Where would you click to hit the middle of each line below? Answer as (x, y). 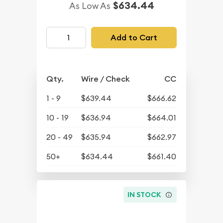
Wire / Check (106, 79)
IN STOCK (145, 194)
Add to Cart (134, 37)
